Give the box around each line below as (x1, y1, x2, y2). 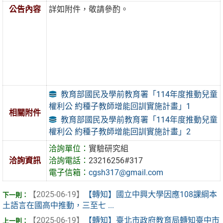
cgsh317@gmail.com (89, 168, 164, 178)
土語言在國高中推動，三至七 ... (2, 201, 114, 211)
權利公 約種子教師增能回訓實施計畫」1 (49, 101, 191, 111)
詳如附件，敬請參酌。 (49, 4, 129, 14)
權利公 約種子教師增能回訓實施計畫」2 (49, 126, 191, 136)
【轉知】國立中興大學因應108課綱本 (84, 190, 217, 200)
